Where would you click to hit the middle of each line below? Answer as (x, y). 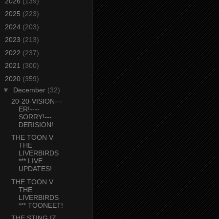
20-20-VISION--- (36, 101)
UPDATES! (35, 169)
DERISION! (36, 124)
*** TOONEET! (41, 205)
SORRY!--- (35, 117)
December (30, 90)
